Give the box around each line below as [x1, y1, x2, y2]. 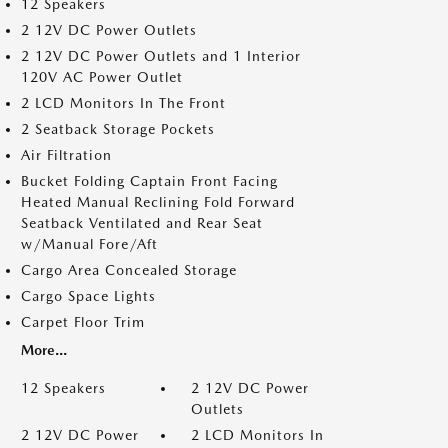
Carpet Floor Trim [21, 314, 145, 330]
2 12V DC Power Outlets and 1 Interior [21, 48, 301, 64]
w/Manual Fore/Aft [21, 236, 158, 252]
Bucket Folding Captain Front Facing [21, 173, 278, 189]
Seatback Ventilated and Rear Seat [21, 215, 263, 231]
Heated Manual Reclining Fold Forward [21, 194, 295, 210]
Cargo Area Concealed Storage [21, 262, 237, 278]
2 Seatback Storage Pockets [21, 121, 215, 137]
